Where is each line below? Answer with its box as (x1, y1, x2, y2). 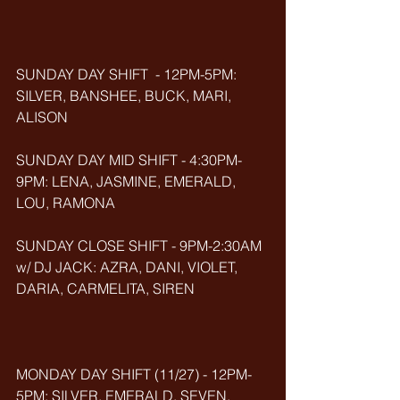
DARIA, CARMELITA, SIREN (16, 279, 195, 297)
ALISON (16, 108, 68, 126)
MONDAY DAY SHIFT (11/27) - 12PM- (16, 365, 252, 383)
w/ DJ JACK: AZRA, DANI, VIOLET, (16, 258, 241, 276)
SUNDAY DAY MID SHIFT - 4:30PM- (16, 151, 242, 169)
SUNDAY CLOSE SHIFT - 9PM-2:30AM (16, 237, 265, 254)
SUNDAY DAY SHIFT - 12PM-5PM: (16, 65, 240, 83)
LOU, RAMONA (16, 194, 115, 212)
